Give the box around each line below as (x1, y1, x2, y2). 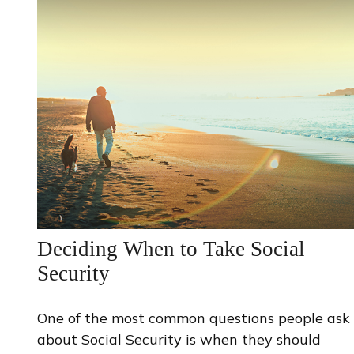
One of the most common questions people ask (36, 308, 350, 327)
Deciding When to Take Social (36, 236, 305, 261)
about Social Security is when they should (36, 330, 321, 348)
